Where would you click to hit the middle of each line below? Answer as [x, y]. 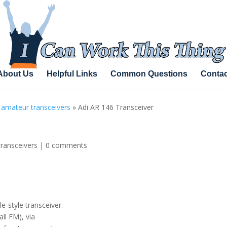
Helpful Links [72, 74]
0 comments [66, 145]
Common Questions [149, 74]
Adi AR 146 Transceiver [116, 107]
